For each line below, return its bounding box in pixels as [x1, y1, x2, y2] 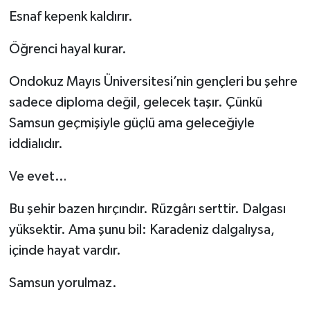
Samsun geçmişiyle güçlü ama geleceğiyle [8, 116, 255, 131]
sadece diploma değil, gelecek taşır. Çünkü [8, 95, 262, 110]
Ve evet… [8, 170, 67, 184]
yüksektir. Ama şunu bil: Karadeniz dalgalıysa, [8, 223, 275, 237]
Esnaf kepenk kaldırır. [8, 10, 133, 24]
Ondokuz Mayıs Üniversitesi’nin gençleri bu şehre [8, 75, 298, 89]
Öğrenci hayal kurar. [8, 42, 127, 57]
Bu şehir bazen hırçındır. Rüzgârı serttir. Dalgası [8, 202, 286, 217]
